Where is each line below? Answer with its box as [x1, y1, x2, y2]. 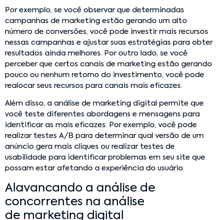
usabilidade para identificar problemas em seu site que [5, 154, 205, 162]
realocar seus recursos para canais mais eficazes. [5, 82, 182, 90]
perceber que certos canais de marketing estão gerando [5, 60, 212, 68]
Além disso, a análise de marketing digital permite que [5, 100, 204, 108]
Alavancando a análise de [5, 182, 155, 194]
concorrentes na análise [5, 195, 144, 208]
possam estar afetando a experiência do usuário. [5, 165, 185, 172]
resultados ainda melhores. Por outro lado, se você [5, 50, 188, 57]
